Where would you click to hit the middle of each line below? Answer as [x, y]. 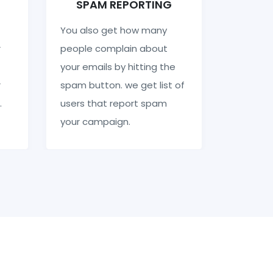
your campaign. [95, 121]
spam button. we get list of [122, 85]
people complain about [114, 48]
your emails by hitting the [118, 66]
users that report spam [113, 103]
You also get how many [113, 30]
